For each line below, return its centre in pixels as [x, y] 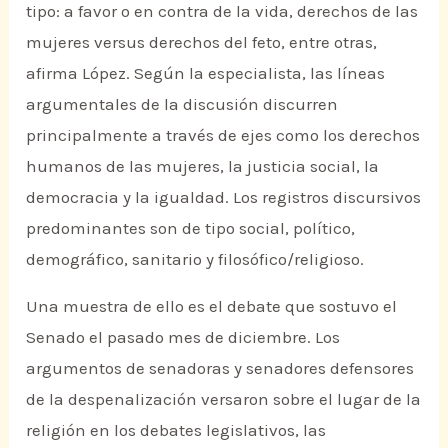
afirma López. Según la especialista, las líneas [206, 72]
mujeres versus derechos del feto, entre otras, [202, 41]
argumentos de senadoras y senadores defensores [220, 368]
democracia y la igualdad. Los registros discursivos [224, 196]
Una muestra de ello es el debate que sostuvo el [212, 306]
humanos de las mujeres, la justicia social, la [203, 165]
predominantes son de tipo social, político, [191, 227]
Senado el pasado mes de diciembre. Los [183, 337]
